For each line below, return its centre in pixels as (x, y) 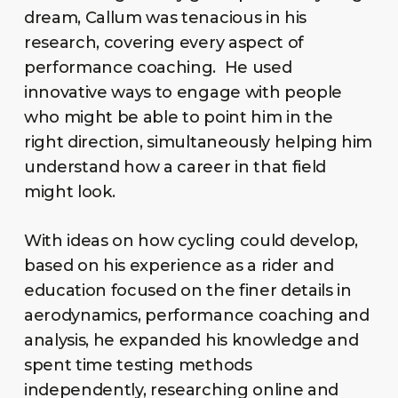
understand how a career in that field (175, 167)
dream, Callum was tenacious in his (165, 18)
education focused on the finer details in (187, 291)
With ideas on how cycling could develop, (191, 241)
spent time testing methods (138, 366)
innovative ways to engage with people (183, 93)
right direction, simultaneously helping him (198, 143)
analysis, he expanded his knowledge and (191, 341)
